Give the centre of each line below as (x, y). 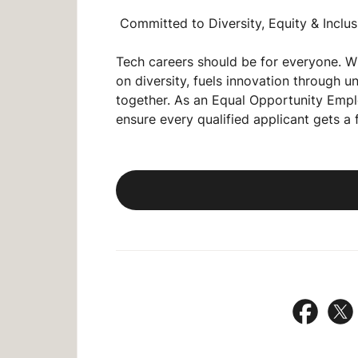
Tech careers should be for (199, 62)
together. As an (164, 100)
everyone (310, 62)
